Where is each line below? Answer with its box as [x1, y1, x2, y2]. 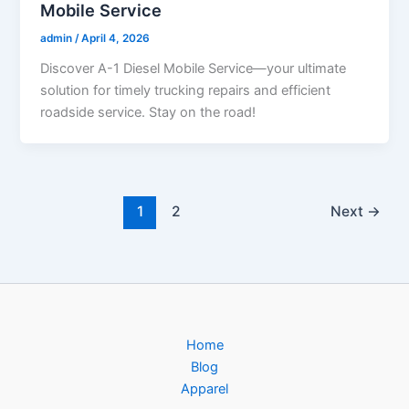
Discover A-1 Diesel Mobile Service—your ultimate [40, 59, 347, 77]
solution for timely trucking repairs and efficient [40, 81, 331, 99]
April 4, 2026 [81, 32, 151, 46]
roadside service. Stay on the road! [40, 103, 257, 121]
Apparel [181, 381, 228, 397]
